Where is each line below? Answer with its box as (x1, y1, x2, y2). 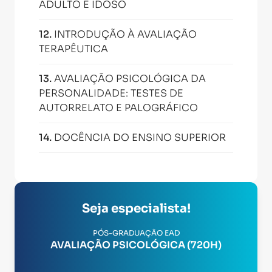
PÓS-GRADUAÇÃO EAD (92, 228, 180, 237)
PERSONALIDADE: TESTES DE (39, 87, 183, 100)
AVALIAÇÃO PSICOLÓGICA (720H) (50, 239, 222, 251)
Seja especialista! (81, 201, 191, 216)
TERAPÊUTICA (39, 42, 108, 55)
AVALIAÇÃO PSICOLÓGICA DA (54, 72, 206, 85)
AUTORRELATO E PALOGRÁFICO (39, 101, 198, 114)
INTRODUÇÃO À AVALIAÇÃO (54, 28, 197, 41)
